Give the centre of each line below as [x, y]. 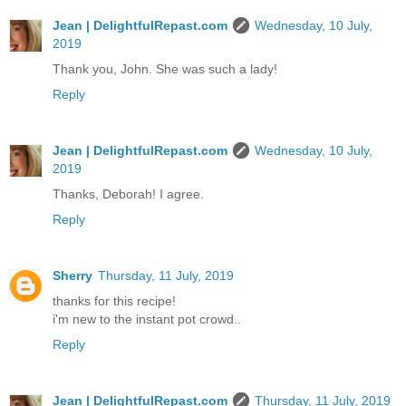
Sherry [72, 275]
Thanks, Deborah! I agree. [128, 193]
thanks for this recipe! [114, 300]
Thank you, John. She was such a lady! [165, 68]
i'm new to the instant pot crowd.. [147, 319]
